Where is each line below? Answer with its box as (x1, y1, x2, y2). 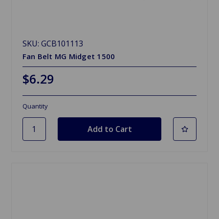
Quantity (22, 101, 48, 110)
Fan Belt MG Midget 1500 (22, 51, 115, 61)
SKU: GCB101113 (22, 38, 83, 49)
